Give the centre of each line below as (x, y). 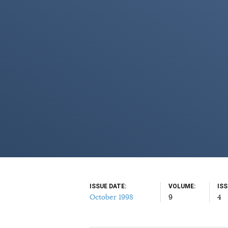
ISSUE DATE (107, 186)
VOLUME (181, 186)
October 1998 (111, 197)
